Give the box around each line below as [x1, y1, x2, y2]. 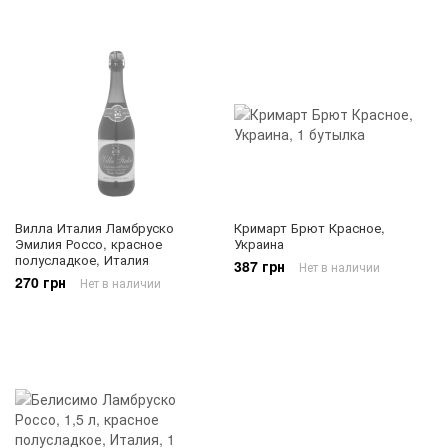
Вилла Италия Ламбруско [15, 217, 174, 237]
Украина [234, 233, 284, 253]
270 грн [15, 271, 66, 292]
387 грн [234, 255, 285, 276]
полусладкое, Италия [15, 249, 149, 269]
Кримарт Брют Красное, [234, 217, 385, 237]
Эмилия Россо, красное [15, 233, 162, 253]
